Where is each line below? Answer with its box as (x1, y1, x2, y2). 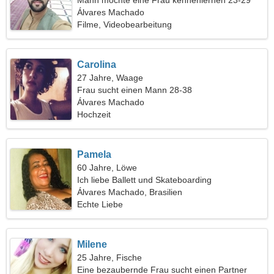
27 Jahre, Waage (77, 73, 144, 83)
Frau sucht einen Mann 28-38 (77, 85, 193, 95)
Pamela (77, 149, 112, 160)
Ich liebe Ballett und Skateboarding (77, 175, 212, 185)
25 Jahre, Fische (77, 253, 143, 262)
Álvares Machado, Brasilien (77, 187, 183, 197)
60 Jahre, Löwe (77, 163, 138, 172)
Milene (77, 239, 108, 250)
